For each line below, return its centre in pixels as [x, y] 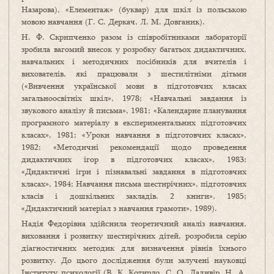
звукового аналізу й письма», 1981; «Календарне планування [134, 110]
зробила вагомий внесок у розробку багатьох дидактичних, [134, 49]
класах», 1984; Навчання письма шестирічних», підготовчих [134, 184]
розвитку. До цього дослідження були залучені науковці [134, 260]
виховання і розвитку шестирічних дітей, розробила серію [134, 236]
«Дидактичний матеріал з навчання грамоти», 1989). [119, 208]
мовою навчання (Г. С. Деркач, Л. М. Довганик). [113, 22]
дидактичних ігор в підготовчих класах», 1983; [134, 159]
